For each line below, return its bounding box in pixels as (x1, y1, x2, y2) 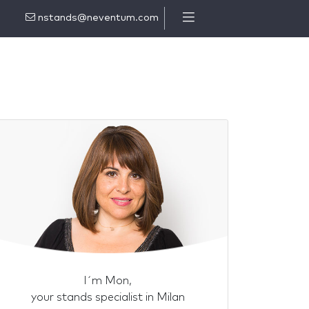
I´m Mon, (83, 275, 132, 286)
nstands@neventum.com (35, 13, 159, 23)
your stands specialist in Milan (30, 292, 185, 303)
